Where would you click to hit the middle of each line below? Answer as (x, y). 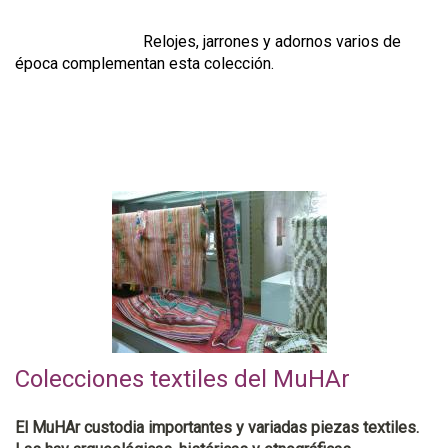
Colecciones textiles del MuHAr (182, 378)
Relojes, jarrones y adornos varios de (208, 41)
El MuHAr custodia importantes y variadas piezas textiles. (217, 427)
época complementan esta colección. (144, 63)
